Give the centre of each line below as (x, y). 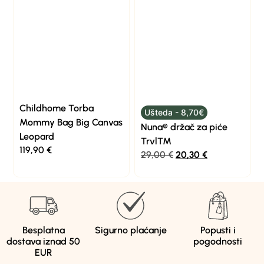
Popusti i (218, 230)
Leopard (37, 137)
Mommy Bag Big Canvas (71, 123)
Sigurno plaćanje (131, 230)
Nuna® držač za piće (184, 127)
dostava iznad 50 (44, 241)
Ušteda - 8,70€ (174, 113)
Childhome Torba (57, 108)
